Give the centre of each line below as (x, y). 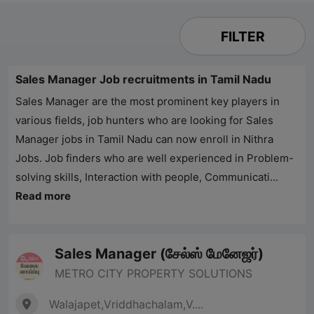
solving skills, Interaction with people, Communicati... (147, 177)
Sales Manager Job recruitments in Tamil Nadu (143, 80)
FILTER (243, 36)
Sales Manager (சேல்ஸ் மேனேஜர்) (159, 254)
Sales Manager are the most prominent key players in (148, 102)
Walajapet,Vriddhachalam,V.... (126, 305)
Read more (43, 196)
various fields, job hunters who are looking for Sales (144, 121)
